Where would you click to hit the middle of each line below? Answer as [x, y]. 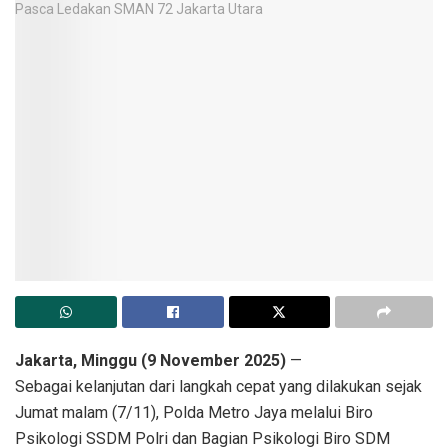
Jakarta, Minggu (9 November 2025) [150, 361]
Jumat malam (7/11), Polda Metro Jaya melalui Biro [194, 413]
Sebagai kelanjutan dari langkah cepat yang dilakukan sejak [218, 387]
